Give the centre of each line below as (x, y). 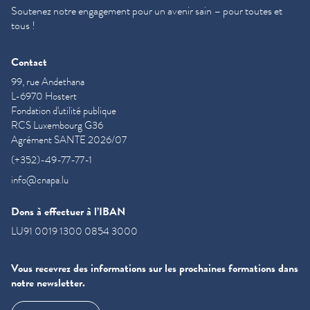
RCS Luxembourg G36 (57, 126)
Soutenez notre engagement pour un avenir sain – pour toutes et (147, 11)
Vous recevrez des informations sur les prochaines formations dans (155, 268)
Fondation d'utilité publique (64, 111)
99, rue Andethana (48, 82)
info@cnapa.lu (40, 180)
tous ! (23, 25)
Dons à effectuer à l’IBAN (68, 211)
